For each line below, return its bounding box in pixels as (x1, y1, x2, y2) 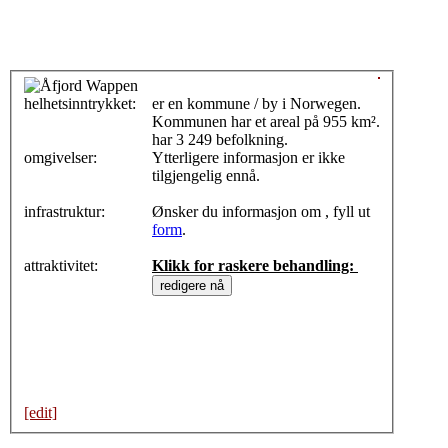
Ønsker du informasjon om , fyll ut (152, 203, 370, 221)
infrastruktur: (24, 203, 109, 221)
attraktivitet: (24, 257, 102, 275)
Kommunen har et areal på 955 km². (152, 113, 380, 131)
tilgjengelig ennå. (152, 167, 264, 185)
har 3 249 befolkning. (152, 131, 292, 149)
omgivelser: (24, 149, 101, 167)
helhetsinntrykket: (24, 95, 140, 113)
